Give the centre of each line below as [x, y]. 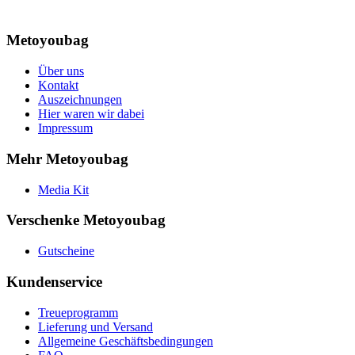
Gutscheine [66, 251]
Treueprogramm [78, 312]
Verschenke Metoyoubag [86, 220]
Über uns [61, 71]
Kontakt [58, 86]
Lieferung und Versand [95, 326]
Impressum [65, 128]
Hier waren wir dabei [91, 114]
